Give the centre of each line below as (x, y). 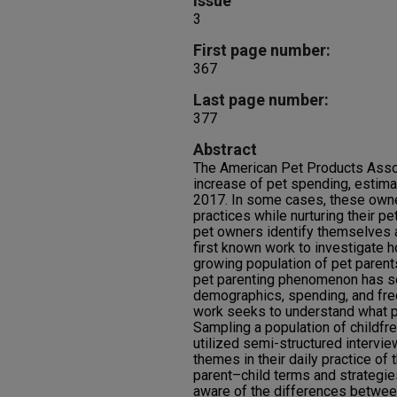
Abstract (225, 149)
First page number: (262, 50)
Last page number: (261, 100)
